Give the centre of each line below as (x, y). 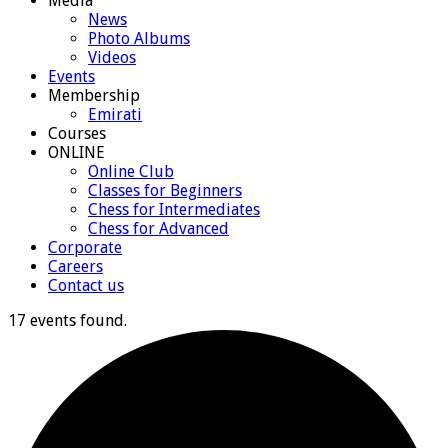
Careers (75, 266)
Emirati (115, 114)
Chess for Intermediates (174, 209)
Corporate (85, 247)
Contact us (86, 285)
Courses (77, 133)
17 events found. (67, 320)
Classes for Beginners (165, 190)
